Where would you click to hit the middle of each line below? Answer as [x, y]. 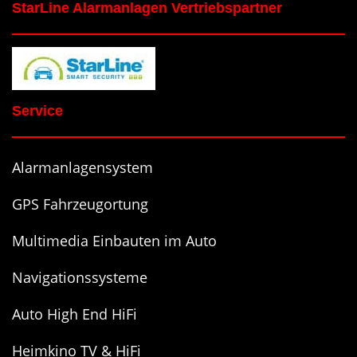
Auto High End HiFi [75, 314]
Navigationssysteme [80, 277]
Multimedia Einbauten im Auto [114, 240]
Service [37, 110]
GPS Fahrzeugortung [80, 204]
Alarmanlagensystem [82, 167]
